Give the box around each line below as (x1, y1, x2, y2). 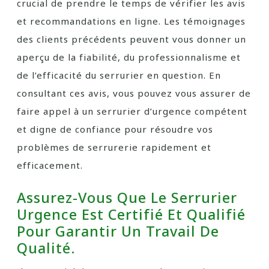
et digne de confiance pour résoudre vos (17, 123, 213, 135)
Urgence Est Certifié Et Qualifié (17, 205, 246, 224)
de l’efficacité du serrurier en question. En (17, 69, 221, 81)
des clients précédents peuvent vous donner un (17, 33, 246, 45)
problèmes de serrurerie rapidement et (17, 141, 211, 153)
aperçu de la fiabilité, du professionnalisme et (17, 51, 241, 63)
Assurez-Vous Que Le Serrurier (17, 188, 237, 207)
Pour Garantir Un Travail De (17, 222, 219, 241)
